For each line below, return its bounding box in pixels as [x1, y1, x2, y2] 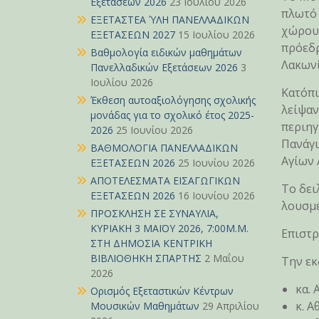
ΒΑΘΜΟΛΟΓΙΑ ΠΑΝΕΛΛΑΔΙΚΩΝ [90, 141, 238, 155]
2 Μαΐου [204, 251, 244, 265]
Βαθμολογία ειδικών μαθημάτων [90, 46, 242, 59]
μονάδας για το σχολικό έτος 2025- [90, 108, 254, 122]
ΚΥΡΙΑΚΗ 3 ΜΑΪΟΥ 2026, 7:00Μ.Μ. [90, 221, 249, 235]
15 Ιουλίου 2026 [178, 28, 255, 41]
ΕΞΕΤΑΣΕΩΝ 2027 [90, 28, 175, 41]
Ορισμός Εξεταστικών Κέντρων [90, 284, 234, 298]
